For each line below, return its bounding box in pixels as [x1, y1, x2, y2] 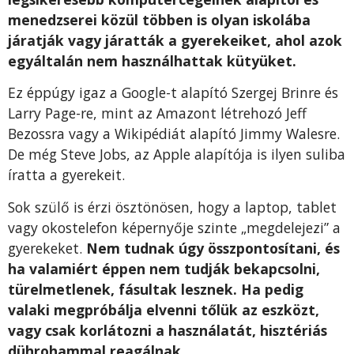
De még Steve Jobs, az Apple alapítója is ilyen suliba [8, 145, 345, 164]
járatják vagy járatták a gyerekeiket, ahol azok [8, 31, 342, 51]
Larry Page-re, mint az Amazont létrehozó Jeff [8, 104, 307, 123]
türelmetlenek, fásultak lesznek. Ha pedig [8, 279, 303, 299]
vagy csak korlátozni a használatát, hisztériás [8, 320, 327, 340]
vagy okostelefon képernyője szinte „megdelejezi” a [8, 217, 341, 237]
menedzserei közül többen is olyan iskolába [8, 10, 311, 30]
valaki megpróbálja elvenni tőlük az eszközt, [8, 299, 319, 319]
